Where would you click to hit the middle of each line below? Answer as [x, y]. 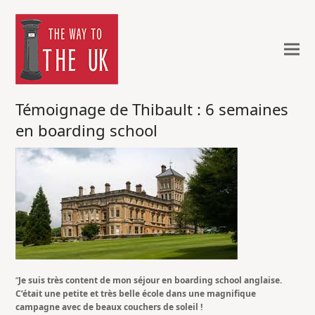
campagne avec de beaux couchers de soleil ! [109, 307]
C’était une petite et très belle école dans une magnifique [136, 294]
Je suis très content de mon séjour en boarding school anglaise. [150, 280]
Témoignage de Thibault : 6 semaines [152, 109]
